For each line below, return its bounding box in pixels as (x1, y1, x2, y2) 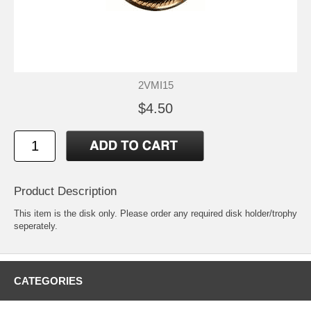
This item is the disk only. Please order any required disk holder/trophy (14, 208, 297, 219)
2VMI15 (137, 78, 174, 91)
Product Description (14, 184, 117, 198)
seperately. (14, 220, 58, 231)
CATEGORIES (14, 274, 83, 287)
